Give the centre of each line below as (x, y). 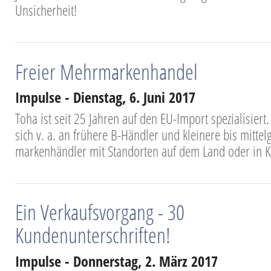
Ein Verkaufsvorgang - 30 (100, 212)
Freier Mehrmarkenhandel (106, 71)
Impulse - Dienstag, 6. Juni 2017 (105, 97)
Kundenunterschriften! (93, 235)
